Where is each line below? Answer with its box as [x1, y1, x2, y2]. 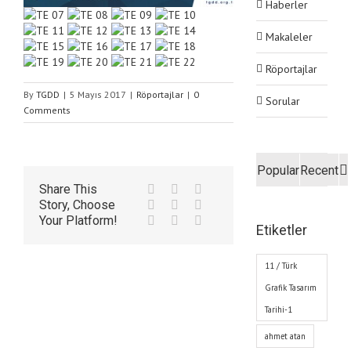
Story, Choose [39, 197, 115, 212]
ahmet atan [265, 331, 306, 342]
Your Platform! [39, 212, 118, 228]
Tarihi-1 [265, 304, 293, 315]
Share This [39, 181, 97, 197]
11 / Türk [265, 260, 298, 271]
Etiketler [256, 222, 308, 238]
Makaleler [266, 30, 313, 44]
